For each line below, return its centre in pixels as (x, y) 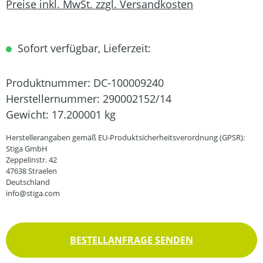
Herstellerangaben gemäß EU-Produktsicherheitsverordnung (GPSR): (125, 137)
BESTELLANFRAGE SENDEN (131, 240)
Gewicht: (29, 114)
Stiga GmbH (27, 149)
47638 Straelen (31, 171)
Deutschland (28, 182)
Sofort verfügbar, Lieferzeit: (83, 48)
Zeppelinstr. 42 (31, 160)
